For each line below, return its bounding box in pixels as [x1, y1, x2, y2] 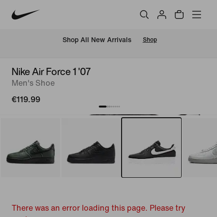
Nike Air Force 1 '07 [12, 64, 91, 78]
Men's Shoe [12, 79, 55, 87]
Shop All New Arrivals [62, 36, 131, 44]
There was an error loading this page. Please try [12, 204, 186, 212]
